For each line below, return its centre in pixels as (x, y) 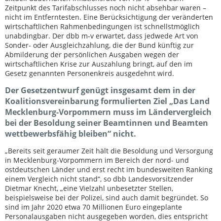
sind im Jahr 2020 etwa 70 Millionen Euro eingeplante (93, 207)
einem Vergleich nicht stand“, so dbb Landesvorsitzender (99, 179)
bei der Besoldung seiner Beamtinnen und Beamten (107, 123)
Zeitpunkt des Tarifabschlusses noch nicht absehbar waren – (106, 8)
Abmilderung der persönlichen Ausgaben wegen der (92, 55)
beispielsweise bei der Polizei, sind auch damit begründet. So (107, 198)
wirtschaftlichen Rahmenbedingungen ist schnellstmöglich (102, 26)
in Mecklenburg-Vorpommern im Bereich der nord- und (97, 160)
